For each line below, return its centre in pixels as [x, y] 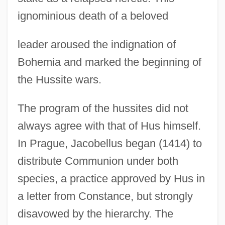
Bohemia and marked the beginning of [109, 62]
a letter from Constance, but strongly [105, 196]
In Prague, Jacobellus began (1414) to [109, 143]
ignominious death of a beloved [93, 16]
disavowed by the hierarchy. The [95, 213]
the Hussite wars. [59, 79]
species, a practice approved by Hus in [111, 178]
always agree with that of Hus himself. [109, 126]
